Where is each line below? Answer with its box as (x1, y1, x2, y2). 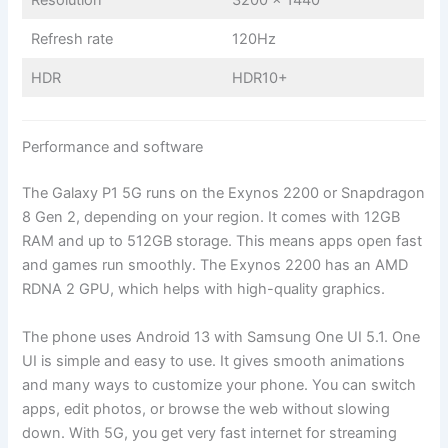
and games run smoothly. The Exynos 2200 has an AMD (22, 256, 409, 275)
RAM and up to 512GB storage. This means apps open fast (22, 232, 423, 251)
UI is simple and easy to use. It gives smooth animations (22, 351, 406, 370)
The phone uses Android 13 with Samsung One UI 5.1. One (22, 327, 421, 346)
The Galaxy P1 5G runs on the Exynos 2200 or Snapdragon (22, 184, 426, 203)
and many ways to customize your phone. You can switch (22, 375, 417, 394)
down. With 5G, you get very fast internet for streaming (22, 423, 398, 442)
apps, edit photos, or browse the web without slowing (22, 399, 391, 418)
